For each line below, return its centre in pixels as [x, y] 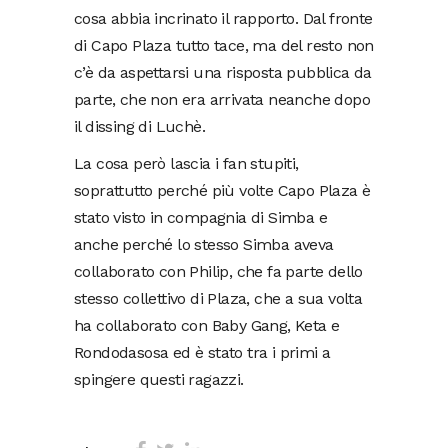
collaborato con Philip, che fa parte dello [218, 272]
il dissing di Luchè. [140, 127]
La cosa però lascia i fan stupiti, [186, 164]
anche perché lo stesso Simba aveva [204, 245]
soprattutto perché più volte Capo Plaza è [222, 191]
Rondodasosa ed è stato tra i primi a [202, 353]
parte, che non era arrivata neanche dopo [222, 100]
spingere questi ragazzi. [159, 380]
